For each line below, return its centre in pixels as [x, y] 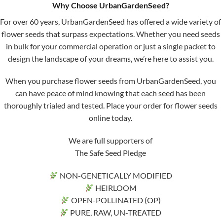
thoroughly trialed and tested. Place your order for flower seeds [110, 106]
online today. [110, 118]
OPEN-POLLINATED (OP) [115, 200]
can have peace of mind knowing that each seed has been [110, 93]
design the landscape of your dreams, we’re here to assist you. [110, 58]
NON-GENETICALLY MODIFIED [115, 175]
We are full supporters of [110, 141]
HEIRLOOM [115, 188]
